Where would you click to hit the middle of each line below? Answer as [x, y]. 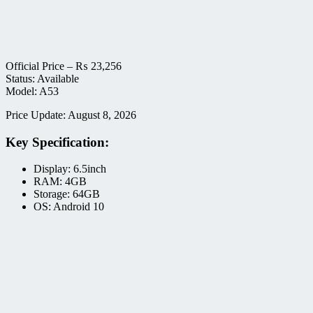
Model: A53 [32, 91]
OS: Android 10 [69, 207]
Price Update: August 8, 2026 [71, 115]
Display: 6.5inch [70, 169]
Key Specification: [57, 142]
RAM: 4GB [60, 182]
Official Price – [41, 66]
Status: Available [42, 79]
